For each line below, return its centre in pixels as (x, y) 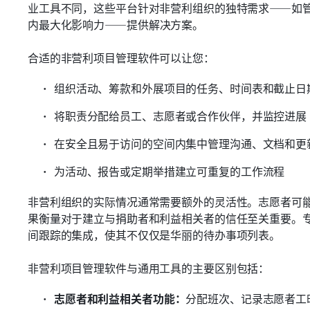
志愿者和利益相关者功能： (120, 298)
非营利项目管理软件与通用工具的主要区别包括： (149, 268)
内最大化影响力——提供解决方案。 (116, 24)
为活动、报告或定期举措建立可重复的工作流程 (170, 171)
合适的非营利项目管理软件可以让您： (121, 57)
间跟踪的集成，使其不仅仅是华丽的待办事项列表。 (154, 235)
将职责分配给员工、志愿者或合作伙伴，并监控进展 (181, 116)
